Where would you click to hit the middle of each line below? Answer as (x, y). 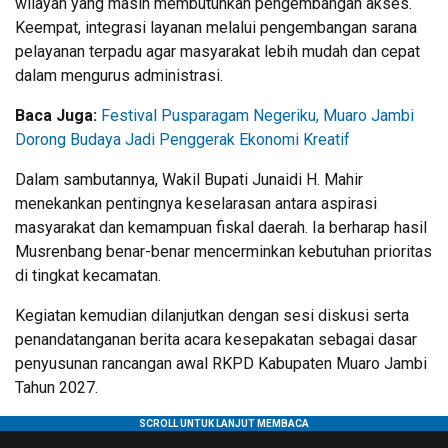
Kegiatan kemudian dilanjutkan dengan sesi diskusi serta (212, 315)
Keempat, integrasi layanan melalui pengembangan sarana (216, 27)
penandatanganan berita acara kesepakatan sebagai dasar (216, 339)
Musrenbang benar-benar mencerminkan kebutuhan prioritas (223, 251)
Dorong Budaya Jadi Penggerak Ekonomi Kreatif (182, 139)
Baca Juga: (58, 115)
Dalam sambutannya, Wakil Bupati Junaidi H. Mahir (189, 179)
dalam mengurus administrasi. (119, 75)
